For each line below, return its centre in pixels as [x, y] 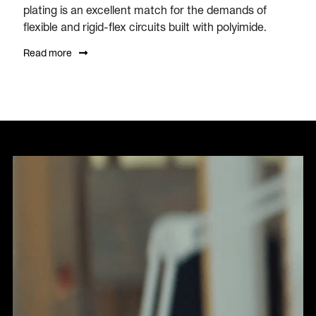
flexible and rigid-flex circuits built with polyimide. [145, 26]
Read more [48, 53]
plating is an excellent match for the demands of [145, 10]
